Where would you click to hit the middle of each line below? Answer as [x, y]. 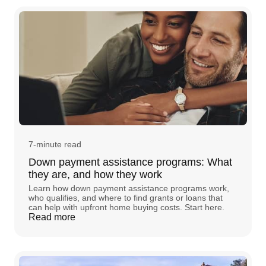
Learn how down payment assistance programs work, [129, 188]
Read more [52, 217]
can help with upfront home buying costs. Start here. [126, 207]
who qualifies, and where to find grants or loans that [126, 197]
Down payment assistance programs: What [130, 162]
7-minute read [55, 144]
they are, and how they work [95, 174]
